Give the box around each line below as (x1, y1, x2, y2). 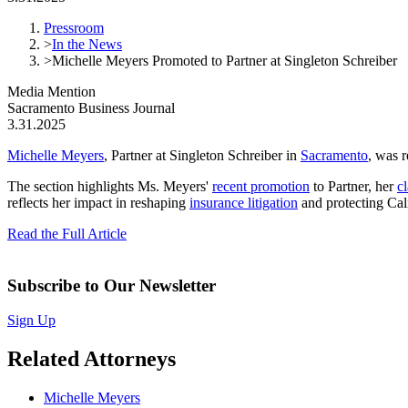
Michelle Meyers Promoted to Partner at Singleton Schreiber (52, 52, 397, 68)
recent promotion (212, 178, 310, 194)
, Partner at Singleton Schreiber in (104, 147, 301, 163)
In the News (52, 36, 122, 52)
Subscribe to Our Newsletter (7, 275, 216, 295)
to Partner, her (310, 178, 397, 194)
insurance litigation (189, 194, 298, 210)
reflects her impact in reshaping (7, 194, 189, 210)
